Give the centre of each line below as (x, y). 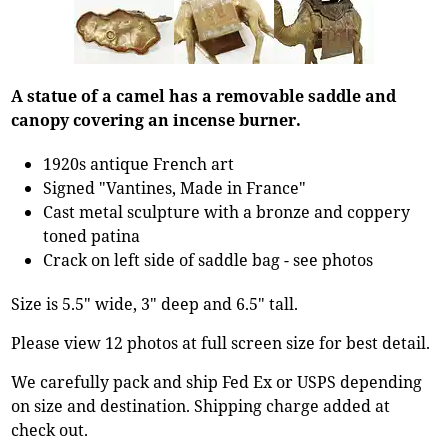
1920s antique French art (139, 163)
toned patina (92, 235)
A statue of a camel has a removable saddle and (204, 95)
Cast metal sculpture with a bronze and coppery (227, 211)
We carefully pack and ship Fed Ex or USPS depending (217, 381)
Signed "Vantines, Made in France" (175, 187)
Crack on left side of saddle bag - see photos (208, 259)
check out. (50, 429)
